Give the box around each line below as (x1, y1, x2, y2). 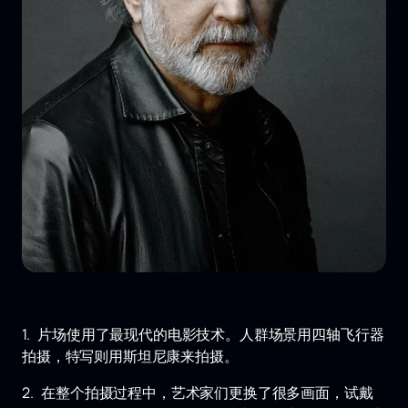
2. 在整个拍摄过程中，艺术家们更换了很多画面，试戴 (22, 382, 373, 403)
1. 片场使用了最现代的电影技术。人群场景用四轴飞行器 (22, 323, 384, 344)
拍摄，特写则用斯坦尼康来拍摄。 (22, 345, 239, 366)
